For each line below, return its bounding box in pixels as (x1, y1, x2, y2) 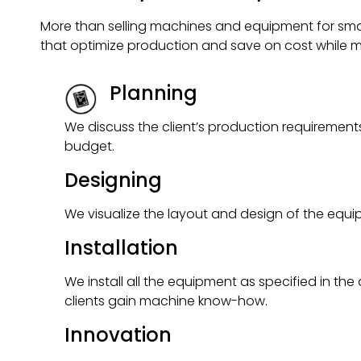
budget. (64, 136, 114, 156)
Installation (64, 234, 178, 261)
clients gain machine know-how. (64, 291, 268, 310)
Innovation (64, 321, 172, 348)
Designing (64, 166, 162, 193)
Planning (110, 79, 197, 106)
